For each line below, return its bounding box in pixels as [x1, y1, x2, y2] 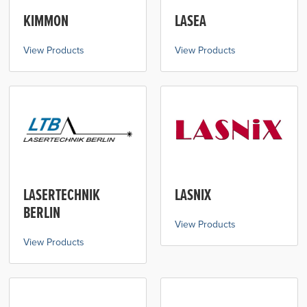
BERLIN [23, 201, 61, 225]
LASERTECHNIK [23, 183, 101, 207]
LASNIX [175, 183, 211, 207]
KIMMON [23, 9, 69, 33]
